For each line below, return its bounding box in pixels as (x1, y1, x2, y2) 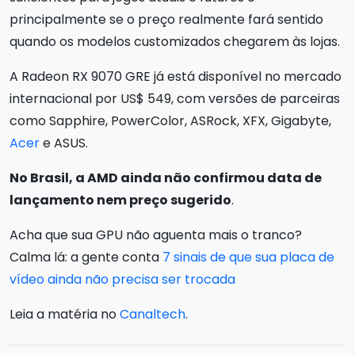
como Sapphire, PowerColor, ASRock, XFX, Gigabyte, (10, 111, 331, 130)
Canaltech (120, 304, 185, 323)
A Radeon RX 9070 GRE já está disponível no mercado (10, 67, 342, 86)
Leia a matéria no (10, 304, 120, 323)
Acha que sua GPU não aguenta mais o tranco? (10, 225, 302, 244)
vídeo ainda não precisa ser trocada (10, 269, 235, 288)
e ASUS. (40, 133, 88, 152)
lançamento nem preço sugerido (10, 190, 231, 209)
